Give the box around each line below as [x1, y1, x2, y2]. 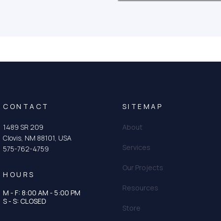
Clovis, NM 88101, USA [3, 133, 72, 143]
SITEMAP [122, 102, 163, 111]
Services [122, 143, 150, 152]
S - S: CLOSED [3, 196, 47, 206]
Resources [122, 183, 158, 193]
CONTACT [3, 102, 49, 111]
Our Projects [122, 163, 163, 173]
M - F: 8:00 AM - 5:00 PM [3, 188, 81, 198]
